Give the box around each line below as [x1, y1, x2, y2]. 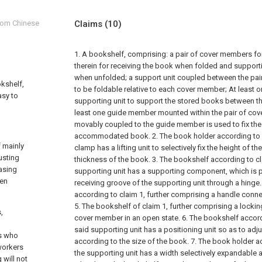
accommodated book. [74, 132, 150, 140]
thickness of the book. [74, 155, 150, 164]
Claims [74, 19, 105, 29]
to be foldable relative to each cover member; [74, 85, 227, 94]
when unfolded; [74, 73, 127, 82]
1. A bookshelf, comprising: [74, 50, 168, 58]
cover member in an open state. [74, 213, 180, 222]
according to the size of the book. [74, 237, 189, 246]
